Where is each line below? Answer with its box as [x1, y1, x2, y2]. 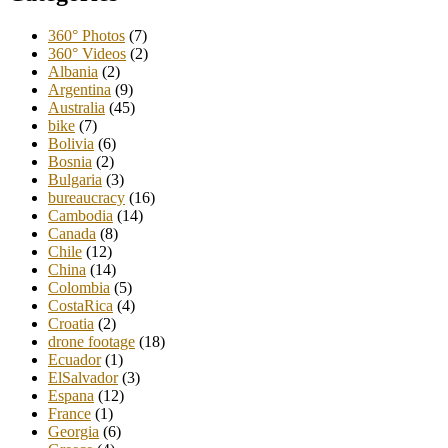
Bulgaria [48, 171, 102, 189]
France [48, 405, 91, 423]
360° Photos [48, 27, 125, 45]
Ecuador [48, 351, 101, 369]
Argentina [48, 81, 111, 99]
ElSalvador [48, 369, 118, 387]
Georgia [48, 423, 99, 441]
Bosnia [48, 153, 92, 171]
